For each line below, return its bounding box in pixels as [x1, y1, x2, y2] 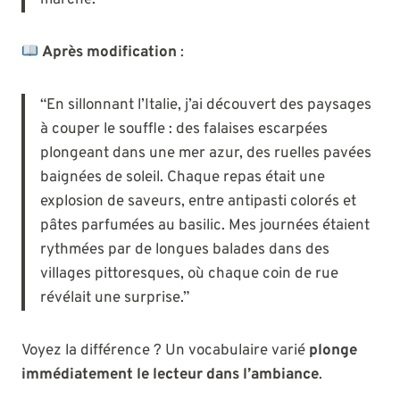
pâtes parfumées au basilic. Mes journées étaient [40, 216, 370, 237]
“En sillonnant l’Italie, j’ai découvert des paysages [40, 96, 371, 116]
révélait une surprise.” [40, 288, 189, 309]
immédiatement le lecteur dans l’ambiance [21, 365, 319, 386]
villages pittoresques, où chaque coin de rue [40, 264, 338, 285]
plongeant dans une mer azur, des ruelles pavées [40, 144, 371, 164]
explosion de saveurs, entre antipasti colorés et [40, 192, 356, 212]
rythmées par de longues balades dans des [40, 240, 329, 261]
